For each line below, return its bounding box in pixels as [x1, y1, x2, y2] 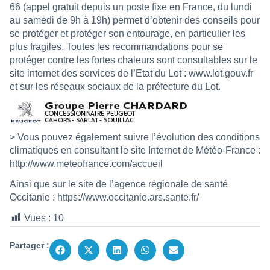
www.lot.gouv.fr [189, 67, 253, 78]
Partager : [10, 240, 49, 250]
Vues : [24, 212, 51, 223]
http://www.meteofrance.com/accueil [10, 158, 163, 169]
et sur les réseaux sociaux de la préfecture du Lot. [10, 81, 221, 92]
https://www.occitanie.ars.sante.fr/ [57, 192, 199, 202]
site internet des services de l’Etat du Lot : [10, 67, 189, 78]
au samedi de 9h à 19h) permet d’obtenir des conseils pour [10, 14, 260, 25]
